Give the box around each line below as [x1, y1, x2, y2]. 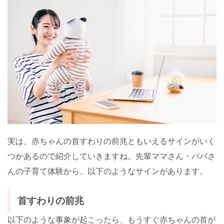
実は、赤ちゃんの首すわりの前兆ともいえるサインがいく [7, 136, 215, 145]
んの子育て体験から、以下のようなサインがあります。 [7, 166, 207, 175]
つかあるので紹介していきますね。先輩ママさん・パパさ [7, 151, 215, 160]
